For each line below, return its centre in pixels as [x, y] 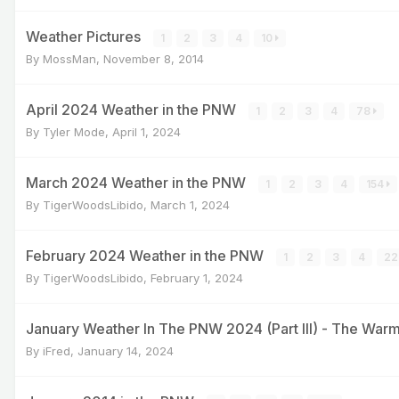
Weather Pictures [85, 36]
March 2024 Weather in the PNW [138, 182]
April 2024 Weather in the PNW [133, 109]
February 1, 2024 [197, 277]
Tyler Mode [74, 131]
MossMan [69, 58]
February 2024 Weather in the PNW [147, 255]
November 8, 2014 [154, 58]
